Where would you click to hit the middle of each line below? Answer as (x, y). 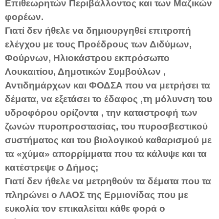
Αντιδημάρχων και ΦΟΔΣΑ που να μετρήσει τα (108, 85)
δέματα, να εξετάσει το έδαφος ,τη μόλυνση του (109, 99)
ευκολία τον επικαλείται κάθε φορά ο (85, 208)
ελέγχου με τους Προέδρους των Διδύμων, (98, 44)
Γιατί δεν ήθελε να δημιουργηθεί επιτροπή (98, 30)
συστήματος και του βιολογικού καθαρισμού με (108, 140)
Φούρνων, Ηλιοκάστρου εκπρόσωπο (87, 58)
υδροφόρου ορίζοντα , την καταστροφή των (101, 112)
